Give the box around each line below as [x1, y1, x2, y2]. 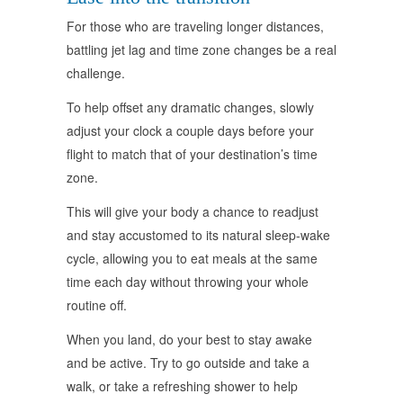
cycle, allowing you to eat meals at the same [67, 249, 318, 268]
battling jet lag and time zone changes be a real [67, 40, 336, 59]
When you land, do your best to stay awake [67, 330, 312, 349]
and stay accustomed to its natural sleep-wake [67, 226, 330, 245]
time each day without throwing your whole [67, 273, 309, 291]
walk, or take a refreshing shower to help [67, 377, 298, 396]
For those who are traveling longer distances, [67, 17, 324, 36]
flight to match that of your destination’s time [67, 145, 318, 164]
